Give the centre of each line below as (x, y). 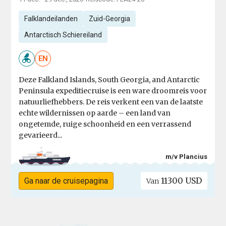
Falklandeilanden (51, 19)
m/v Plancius (186, 156)
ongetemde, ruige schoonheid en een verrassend (105, 124)
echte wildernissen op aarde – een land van (95, 113)
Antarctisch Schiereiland (63, 35)
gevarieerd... (41, 135)
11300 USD (180, 181)
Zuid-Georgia (110, 19)
